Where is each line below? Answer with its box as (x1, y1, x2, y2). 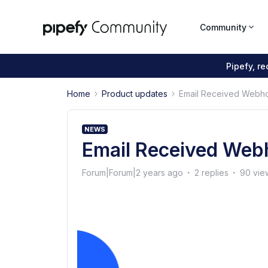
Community (200, 22, 246, 32)
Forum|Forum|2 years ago (82, 167, 183, 178)
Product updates (102, 89, 167, 99)
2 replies (194, 167, 229, 178)
